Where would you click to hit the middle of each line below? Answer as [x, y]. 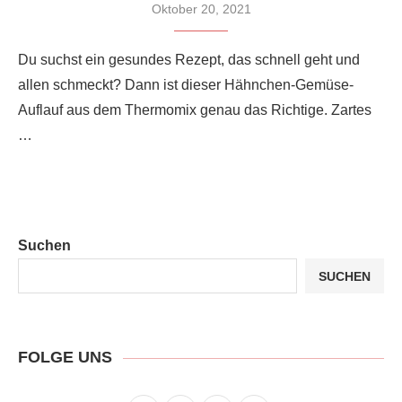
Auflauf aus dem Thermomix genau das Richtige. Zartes [195, 110]
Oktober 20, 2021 [201, 9]
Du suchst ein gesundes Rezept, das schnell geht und [189, 60]
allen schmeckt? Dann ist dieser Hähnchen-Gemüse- [186, 85]
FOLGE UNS [65, 358]
